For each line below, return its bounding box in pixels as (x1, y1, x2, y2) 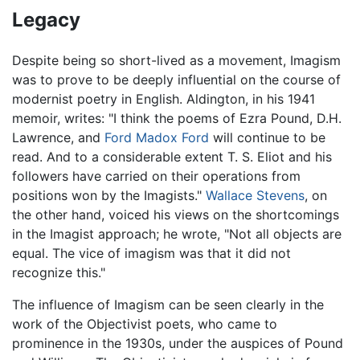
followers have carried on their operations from (12, 168, 301, 185)
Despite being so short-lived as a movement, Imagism (12, 52, 341, 69)
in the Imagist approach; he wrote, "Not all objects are (12, 226, 342, 243)
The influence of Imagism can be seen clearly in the (12, 297, 324, 313)
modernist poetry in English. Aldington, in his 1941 (12, 91, 315, 108)
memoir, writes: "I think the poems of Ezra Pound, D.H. (12, 110, 342, 127)
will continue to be (209, 129, 325, 146)
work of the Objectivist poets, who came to (12, 316, 277, 333)
